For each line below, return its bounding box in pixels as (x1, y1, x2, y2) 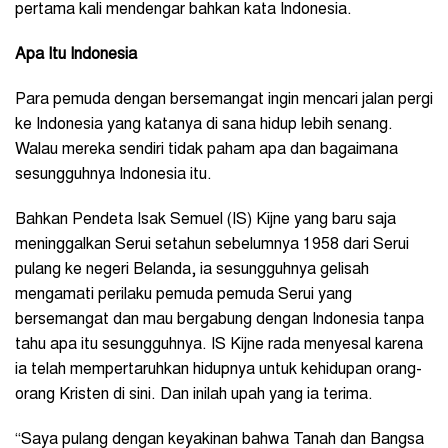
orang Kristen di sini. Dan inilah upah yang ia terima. (15, 386, 377, 403)
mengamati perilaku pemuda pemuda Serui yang (15, 286, 352, 303)
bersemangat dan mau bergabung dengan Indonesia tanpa (15, 311, 424, 328)
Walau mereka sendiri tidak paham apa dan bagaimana (15, 141, 398, 158)
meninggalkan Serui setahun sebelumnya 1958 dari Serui (15, 236, 409, 253)
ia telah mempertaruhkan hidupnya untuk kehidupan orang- (15, 361, 422, 378)
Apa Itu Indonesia (15, 46, 137, 63)
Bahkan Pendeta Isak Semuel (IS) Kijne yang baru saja (15, 211, 396, 228)
